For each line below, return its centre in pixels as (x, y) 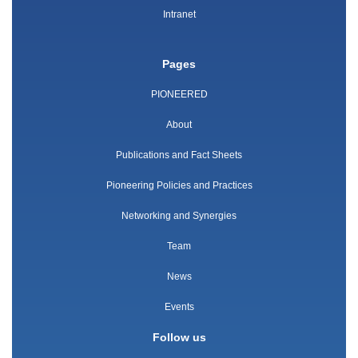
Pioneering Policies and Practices (179, 185)
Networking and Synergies (179, 215)
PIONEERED (179, 94)
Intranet (179, 14)
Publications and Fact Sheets (179, 155)
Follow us (179, 337)
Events (179, 306)
